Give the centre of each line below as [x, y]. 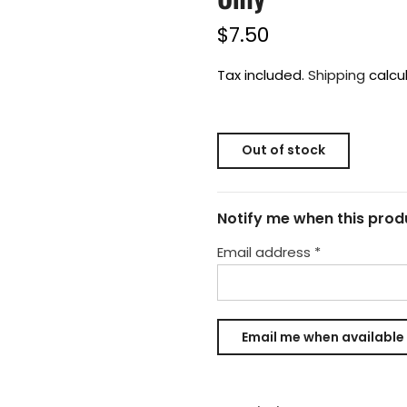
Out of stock [283, 150]
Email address [266, 252]
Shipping [337, 75]
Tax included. [263, 75]
